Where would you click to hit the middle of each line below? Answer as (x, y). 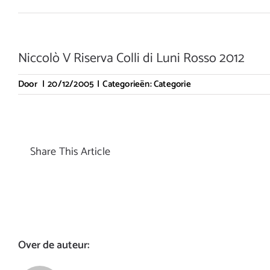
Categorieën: (128, 84)
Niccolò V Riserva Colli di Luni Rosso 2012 (131, 59)
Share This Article (70, 152)
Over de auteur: (54, 245)
